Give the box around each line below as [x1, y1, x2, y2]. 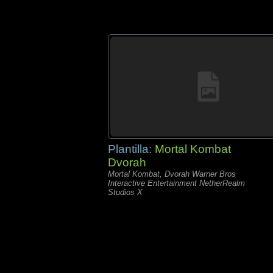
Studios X [108, 188, 143, 197]
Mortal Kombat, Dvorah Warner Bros [108, 169, 236, 179]
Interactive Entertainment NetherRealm [108, 179, 245, 188]
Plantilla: [108, 143, 155, 155]
